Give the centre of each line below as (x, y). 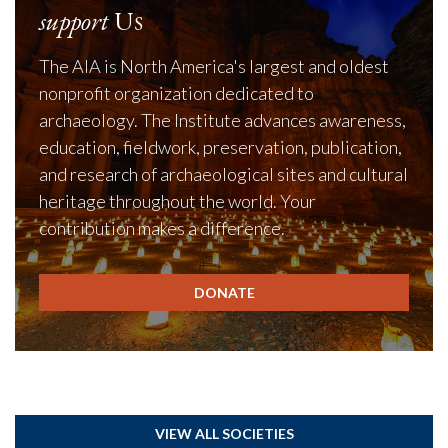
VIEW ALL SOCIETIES (224, 433)
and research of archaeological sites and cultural (223, 174)
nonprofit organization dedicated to (176, 93)
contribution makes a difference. (162, 228)
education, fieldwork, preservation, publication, (220, 147)
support (74, 21)
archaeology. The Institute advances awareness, (222, 120)
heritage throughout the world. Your (177, 201)
